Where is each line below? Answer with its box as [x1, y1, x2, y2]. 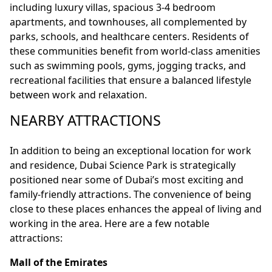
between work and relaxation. [10, 88, 147, 102]
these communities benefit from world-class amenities [10, 44, 260, 58]
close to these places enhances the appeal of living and [10, 202, 262, 216]
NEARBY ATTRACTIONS [10, 110, 161, 131]
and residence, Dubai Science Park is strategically [10, 158, 236, 172]
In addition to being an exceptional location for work [10, 144, 251, 158]
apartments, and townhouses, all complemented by [10, 15, 246, 29]
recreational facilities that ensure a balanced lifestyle [10, 73, 251, 87]
